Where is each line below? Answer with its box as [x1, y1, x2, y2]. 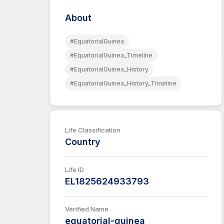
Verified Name [65, 205, 108, 213]
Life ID [65, 165, 84, 173]
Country [65, 136, 100, 147]
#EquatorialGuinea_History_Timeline [70, 79, 176, 87]
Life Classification [65, 126, 120, 134]
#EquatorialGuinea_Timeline [70, 51, 152, 59]
